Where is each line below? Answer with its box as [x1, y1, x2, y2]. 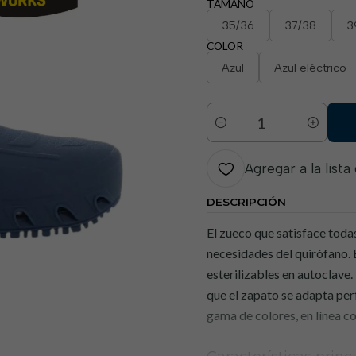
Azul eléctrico [274, 60, 346, 75]
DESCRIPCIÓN [207, 195, 286, 208]
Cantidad [207, 124, 252, 138]
